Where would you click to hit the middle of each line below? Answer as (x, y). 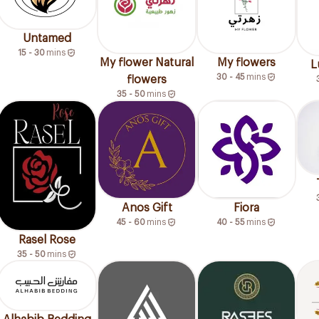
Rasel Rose (47, 240)
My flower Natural (147, 63)
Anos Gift (147, 208)
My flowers (246, 63)
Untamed (47, 38)
